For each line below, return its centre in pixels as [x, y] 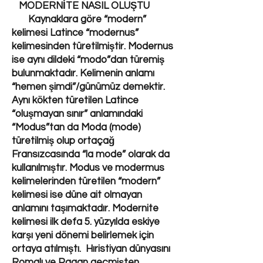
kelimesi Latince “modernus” [75, 33]
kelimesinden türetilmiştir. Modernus [92, 46]
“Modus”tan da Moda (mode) [76, 127]
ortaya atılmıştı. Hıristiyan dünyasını [91, 249]
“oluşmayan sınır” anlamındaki [77, 114]
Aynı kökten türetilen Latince [75, 100]
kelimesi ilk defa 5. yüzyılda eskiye [86, 222]
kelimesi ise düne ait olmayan [77, 195]
